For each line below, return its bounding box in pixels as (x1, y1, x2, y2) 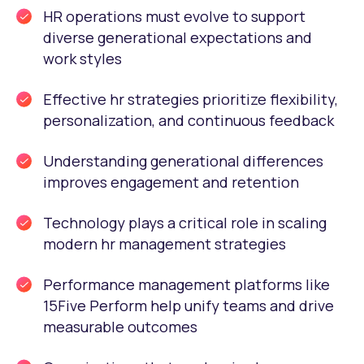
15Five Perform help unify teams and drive (43, 296, 334, 315)
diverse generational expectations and (43, 28, 312, 47)
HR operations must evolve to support (43, 6, 305, 26)
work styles (43, 49, 122, 68)
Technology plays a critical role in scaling (43, 213, 327, 232)
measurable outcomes (43, 317, 197, 336)
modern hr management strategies (43, 234, 286, 253)
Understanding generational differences (43, 151, 323, 171)
